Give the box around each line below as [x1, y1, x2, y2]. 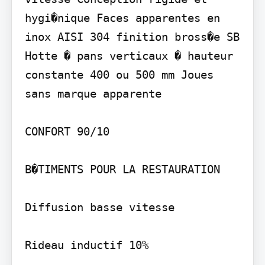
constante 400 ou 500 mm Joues [24, 67, 214, 81]
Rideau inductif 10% [24, 238, 148, 251]
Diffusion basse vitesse [24, 200, 174, 214]
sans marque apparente [24, 86, 161, 100]
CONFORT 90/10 [24, 124, 109, 138]
